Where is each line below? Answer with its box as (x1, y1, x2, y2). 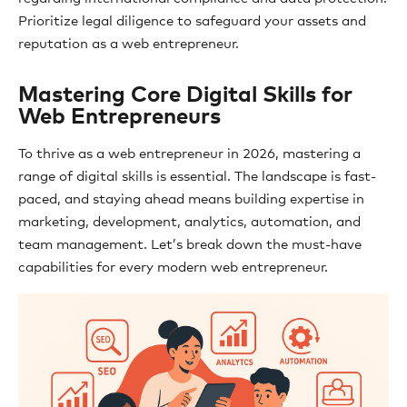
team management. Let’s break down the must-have (18, 238, 362, 252)
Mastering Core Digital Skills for (18, 84, 352, 106)
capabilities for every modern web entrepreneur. (18, 261, 328, 274)
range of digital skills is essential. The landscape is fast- (18, 170, 376, 184)
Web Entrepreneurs (18, 106, 221, 128)
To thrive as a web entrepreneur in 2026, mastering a (18, 147, 361, 161)
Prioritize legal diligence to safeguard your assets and (18, 15, 366, 28)
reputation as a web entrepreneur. (18, 37, 239, 51)
